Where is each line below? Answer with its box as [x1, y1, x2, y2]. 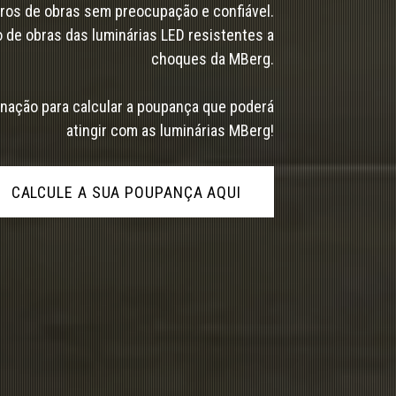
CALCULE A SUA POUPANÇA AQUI [11, 183, 241, 202]
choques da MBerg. [151, 49, 274, 68]
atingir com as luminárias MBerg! [66, 121, 274, 140]
